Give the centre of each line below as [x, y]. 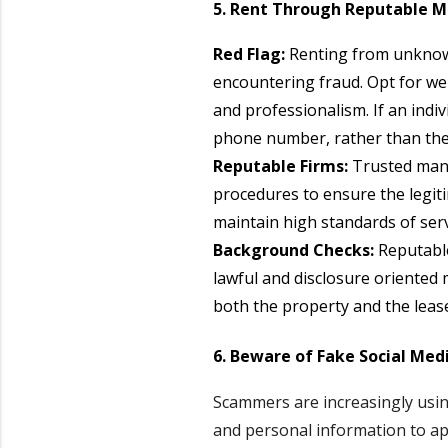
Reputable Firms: [280, 166]
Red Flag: [248, 54]
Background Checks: [293, 250]
